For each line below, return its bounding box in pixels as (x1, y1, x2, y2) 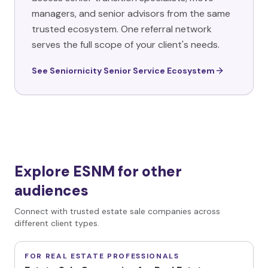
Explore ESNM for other (14, 162, 182, 181)
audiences (14, 181, 89, 200)
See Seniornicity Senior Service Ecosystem (32, 65, 215, 76)
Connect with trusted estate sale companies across (14, 206, 220, 217)
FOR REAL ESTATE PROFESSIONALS (25, 251, 179, 261)
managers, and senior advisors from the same (32, 7, 230, 20)
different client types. (14, 218, 99, 229)
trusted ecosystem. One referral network (32, 23, 212, 35)
